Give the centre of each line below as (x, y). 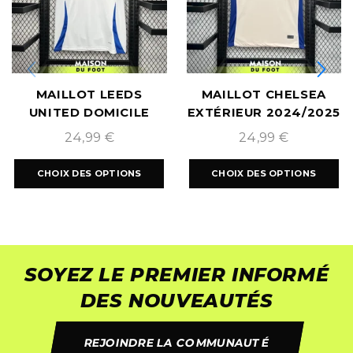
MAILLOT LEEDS (89, 94)
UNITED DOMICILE (89, 112)
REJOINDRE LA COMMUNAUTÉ (176, 342)
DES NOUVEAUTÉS (176, 300)
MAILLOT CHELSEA (264, 94)
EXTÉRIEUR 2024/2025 (264, 112)
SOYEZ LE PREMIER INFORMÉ (176, 274)
